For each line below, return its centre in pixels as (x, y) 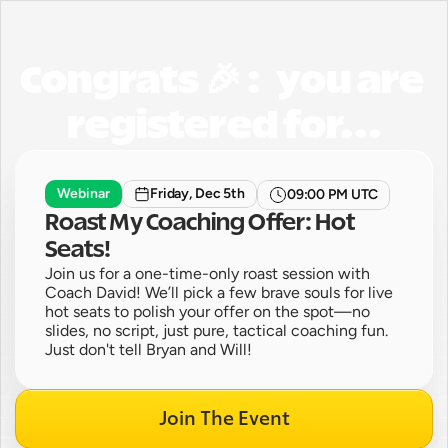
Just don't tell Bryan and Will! (148, 349)
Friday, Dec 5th (197, 193)
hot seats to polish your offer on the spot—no (207, 311)
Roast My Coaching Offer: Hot (200, 223)
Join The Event (224, 419)
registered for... (224, 127)
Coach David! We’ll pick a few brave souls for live (219, 292)
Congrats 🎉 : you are (221, 82)
